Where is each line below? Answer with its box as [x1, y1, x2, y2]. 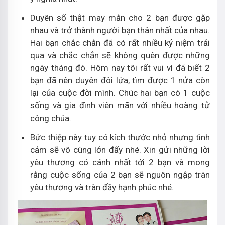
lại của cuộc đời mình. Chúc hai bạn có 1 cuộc [30, 88, 210, 98]
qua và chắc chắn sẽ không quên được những [30, 50, 210, 60]
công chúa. [30, 113, 71, 123]
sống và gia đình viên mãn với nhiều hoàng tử [30, 100, 210, 110]
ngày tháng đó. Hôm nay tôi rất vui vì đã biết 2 [30, 63, 210, 73]
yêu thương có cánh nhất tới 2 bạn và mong [30, 157, 210, 167]
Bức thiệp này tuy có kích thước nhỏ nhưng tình [30, 132, 210, 142]
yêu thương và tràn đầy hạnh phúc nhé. [30, 182, 174, 192]
